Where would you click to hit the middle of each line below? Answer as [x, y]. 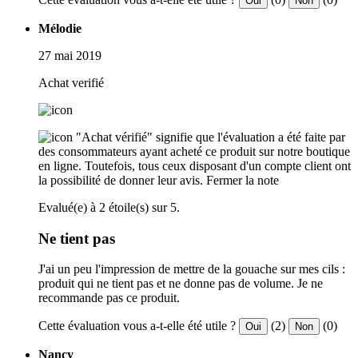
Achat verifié [71, 82]
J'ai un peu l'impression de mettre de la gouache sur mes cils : [192, 269]
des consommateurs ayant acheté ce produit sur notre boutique [194, 151]
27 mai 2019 [70, 55]
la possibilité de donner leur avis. [121, 180]
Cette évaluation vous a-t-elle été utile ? [137, 326]
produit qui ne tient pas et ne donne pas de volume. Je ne [181, 284]
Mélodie [60, 28]
